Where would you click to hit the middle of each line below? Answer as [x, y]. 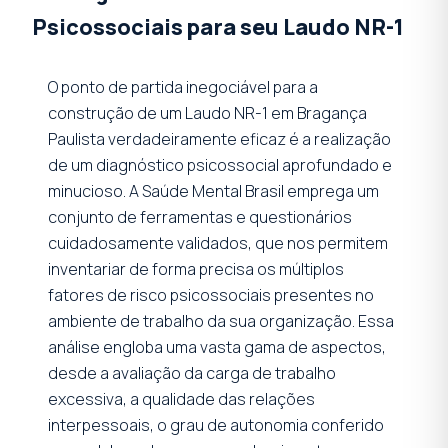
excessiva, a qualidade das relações [181, 398]
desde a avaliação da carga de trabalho [192, 372]
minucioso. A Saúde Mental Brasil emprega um [213, 190]
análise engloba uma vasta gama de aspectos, [217, 346]
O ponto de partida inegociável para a [183, 86]
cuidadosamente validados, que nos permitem [218, 242]
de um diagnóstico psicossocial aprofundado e [220, 164]
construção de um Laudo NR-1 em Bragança [207, 112]
